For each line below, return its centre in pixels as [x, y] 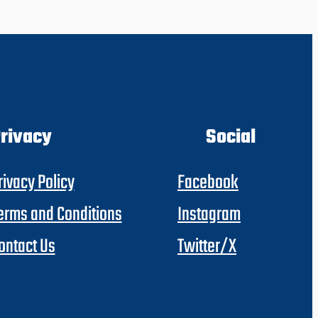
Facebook [208, 183]
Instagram [209, 215]
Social [230, 137]
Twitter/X [207, 247]
